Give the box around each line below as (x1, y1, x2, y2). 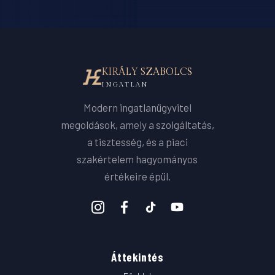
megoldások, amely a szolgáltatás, (60, 118, 214, 131)
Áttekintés (111, 250, 164, 265)
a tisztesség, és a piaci (87, 135, 188, 148)
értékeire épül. (104, 169, 171, 182)
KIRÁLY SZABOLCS (101, 66, 192, 78)
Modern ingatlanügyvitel (83, 101, 192, 114)
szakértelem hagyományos (77, 152, 198, 165)
